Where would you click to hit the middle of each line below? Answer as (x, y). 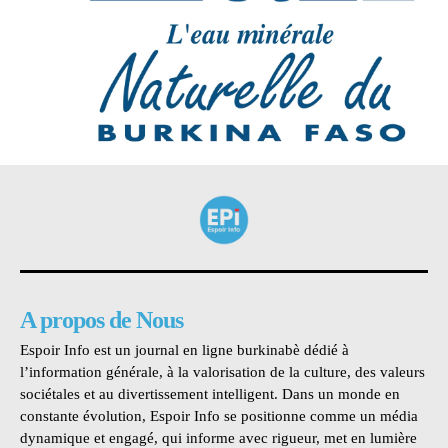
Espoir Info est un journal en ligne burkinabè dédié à (184, 350)
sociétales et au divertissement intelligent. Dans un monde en (210, 394)
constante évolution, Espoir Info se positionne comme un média (219, 416)
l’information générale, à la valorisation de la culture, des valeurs (222, 372)
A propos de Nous (101, 320)
